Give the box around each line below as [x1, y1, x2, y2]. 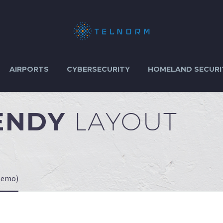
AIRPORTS [9, 65, 49, 74]
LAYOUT [74, 107, 178, 136]
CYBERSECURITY [67, 65, 130, 74]
